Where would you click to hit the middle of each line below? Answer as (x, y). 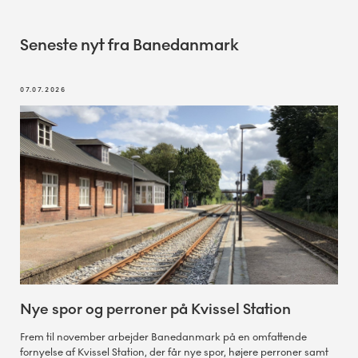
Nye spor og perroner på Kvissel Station (155, 309)
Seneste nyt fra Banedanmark (129, 45)
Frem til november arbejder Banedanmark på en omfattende (163, 337)
